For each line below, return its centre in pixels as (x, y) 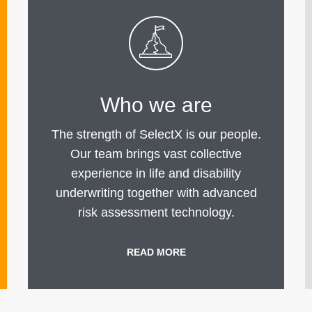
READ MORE (156, 252)
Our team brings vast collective (156, 154)
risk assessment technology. (156, 213)
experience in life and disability (156, 174)
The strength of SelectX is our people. (156, 135)
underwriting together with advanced (156, 193)
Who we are (156, 105)
